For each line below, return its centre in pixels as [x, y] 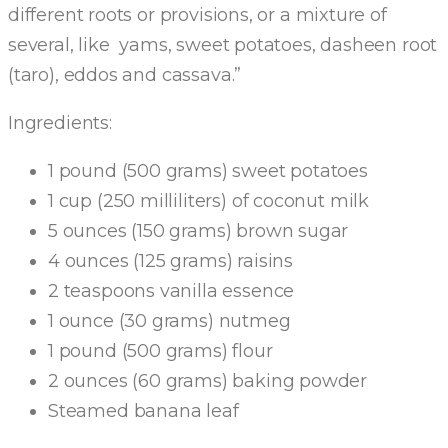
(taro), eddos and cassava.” [125, 75]
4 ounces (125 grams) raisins [170, 261]
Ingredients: [60, 123]
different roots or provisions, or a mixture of [197, 15]
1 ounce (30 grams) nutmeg [169, 321]
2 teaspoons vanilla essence [171, 291]
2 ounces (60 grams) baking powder [208, 381]
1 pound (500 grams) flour [160, 351]
